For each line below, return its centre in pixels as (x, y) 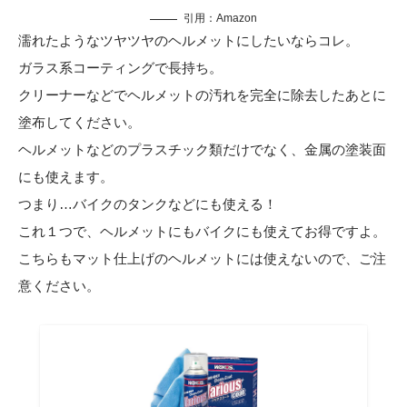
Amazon (237, 19)
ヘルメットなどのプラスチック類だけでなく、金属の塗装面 (202, 150)
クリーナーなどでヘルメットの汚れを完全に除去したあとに (202, 95)
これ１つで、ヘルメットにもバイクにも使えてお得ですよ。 (202, 232)
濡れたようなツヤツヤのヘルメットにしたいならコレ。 (189, 41)
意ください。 (59, 286)
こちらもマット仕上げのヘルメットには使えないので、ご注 (202, 259)
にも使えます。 (66, 177)
